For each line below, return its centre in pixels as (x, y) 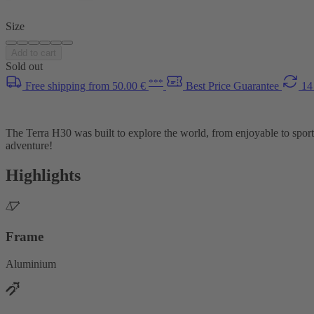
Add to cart (34, 53)
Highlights (43, 176)
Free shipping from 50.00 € (87, 86)
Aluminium (31, 264)
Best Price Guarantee (234, 86)
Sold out (24, 67)
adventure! (29, 146)
